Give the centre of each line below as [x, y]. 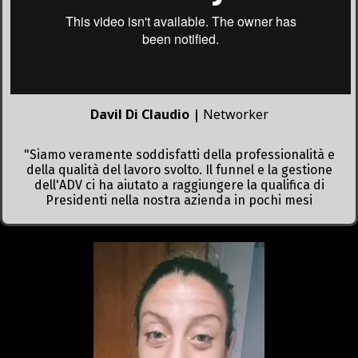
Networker [235, 114]
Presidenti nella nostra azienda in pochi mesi [179, 200]
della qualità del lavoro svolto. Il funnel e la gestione [179, 169]
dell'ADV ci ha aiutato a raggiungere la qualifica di [179, 185]
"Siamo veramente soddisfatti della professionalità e [179, 154]
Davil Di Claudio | [146, 114]
